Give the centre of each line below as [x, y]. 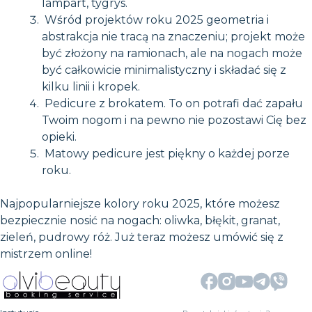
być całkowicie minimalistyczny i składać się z [164, 70]
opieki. [59, 136]
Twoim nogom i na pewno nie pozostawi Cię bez [174, 120]
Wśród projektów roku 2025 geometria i [155, 19]
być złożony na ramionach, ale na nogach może [172, 53]
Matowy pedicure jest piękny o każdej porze [166, 153]
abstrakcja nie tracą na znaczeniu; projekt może [173, 36]
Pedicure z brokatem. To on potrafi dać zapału [172, 103]
